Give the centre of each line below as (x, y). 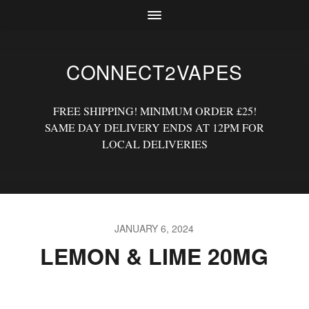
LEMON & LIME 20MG (154, 256)
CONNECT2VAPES (154, 72)
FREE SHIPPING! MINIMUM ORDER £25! (154, 111)
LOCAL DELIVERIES (154, 144)
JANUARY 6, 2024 (154, 228)
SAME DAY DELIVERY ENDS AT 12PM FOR (154, 127)
